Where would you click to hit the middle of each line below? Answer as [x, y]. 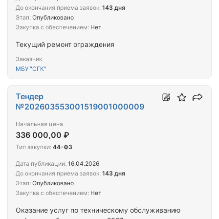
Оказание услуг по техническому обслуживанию [98, 210]
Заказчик [29, 59]
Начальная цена [39, 124]
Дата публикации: [41, 164]
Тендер [30, 97]
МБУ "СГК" [31, 69]
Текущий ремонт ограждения [65, 44]
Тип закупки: [33, 147]
